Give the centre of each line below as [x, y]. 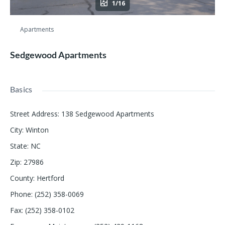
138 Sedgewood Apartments [108, 114]
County [22, 178]
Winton [37, 130]
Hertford [50, 178]
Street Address [34, 114]
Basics [21, 89]
